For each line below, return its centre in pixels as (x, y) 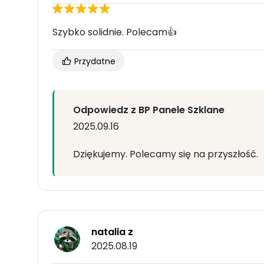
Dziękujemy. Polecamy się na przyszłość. (166, 154)
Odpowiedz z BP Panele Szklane (149, 110)
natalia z (112, 232)
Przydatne (94, 62)
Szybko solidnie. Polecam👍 (115, 32)
